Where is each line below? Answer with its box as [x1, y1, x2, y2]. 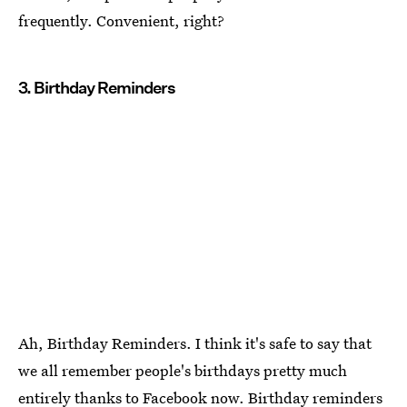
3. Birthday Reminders [18, 77, 175, 97]
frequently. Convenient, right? [18, 9, 224, 31]
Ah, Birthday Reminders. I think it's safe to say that [18, 333, 372, 354]
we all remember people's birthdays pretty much [18, 360, 347, 382]
